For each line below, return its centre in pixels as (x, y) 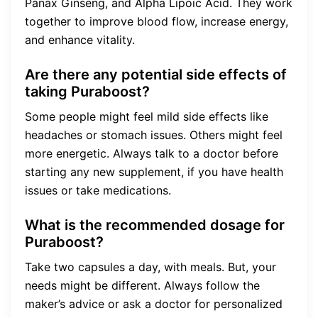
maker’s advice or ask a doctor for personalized (154, 303)
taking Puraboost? (87, 91)
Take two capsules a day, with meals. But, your (150, 267)
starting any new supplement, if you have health (154, 171)
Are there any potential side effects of (156, 74)
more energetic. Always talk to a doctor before (152, 153)
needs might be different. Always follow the (142, 285)
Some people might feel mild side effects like (147, 116)
